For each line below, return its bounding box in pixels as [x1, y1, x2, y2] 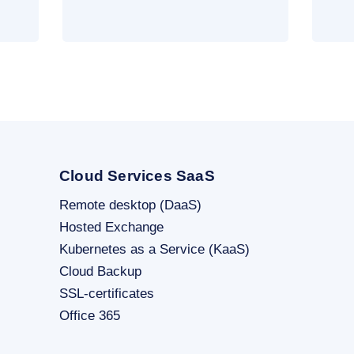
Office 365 [59, 307, 120, 323]
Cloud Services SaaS [59, 167, 215, 184]
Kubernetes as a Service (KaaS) [59, 241, 250, 257]
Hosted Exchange [59, 219, 164, 235]
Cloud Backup [59, 263, 141, 279]
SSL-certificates [59, 285, 154, 301]
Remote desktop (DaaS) [59, 197, 201, 213]
